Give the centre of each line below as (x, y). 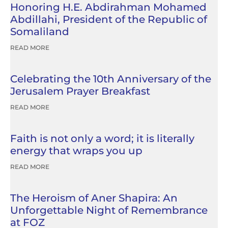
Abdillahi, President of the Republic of (109, 19)
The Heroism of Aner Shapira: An (94, 198)
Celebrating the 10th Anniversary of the (111, 79)
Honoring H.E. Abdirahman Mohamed (108, 7)
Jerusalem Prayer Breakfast (80, 91)
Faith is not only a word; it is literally (102, 138)
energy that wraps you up (76, 151)
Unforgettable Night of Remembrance (109, 210)
